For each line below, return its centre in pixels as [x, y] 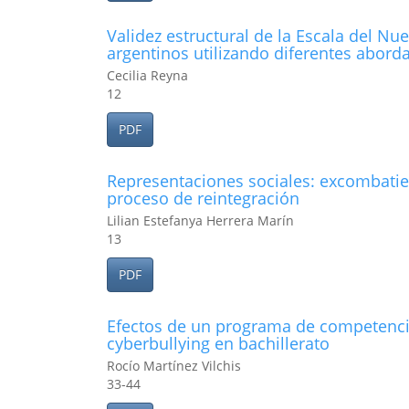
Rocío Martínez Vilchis [174, 366]
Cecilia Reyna [147, 75]
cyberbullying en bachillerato [218, 343]
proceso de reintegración [203, 198]
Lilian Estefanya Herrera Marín [200, 220]
